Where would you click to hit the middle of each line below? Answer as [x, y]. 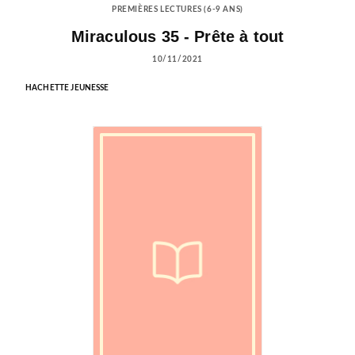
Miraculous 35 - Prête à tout [177, 36]
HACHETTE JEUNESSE [67, 88]
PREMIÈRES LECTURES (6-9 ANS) [177, 9]
